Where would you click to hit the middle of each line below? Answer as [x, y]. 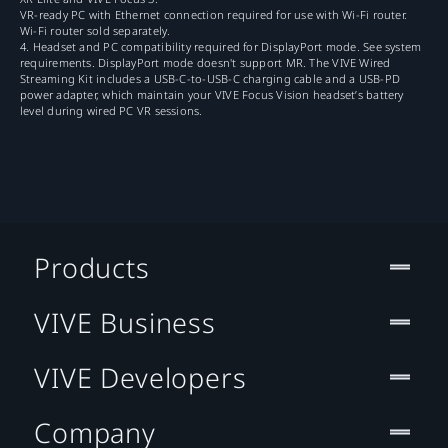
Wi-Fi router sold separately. [95, 31]
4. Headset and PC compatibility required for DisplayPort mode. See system [221, 47]
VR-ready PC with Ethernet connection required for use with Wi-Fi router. [214, 15]
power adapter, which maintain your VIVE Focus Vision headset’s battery [212, 95]
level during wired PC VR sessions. [111, 111]
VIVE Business [125, 322]
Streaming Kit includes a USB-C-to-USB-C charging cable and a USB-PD [210, 79]
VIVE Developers [140, 377]
